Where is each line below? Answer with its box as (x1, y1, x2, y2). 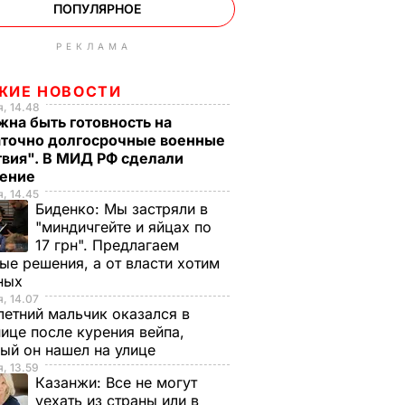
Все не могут (106, 373, 197, 391)
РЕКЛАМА (56, 41, 132, 52)
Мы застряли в (104, 200, 208, 218)
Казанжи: (35, 373, 106, 391)
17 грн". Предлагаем (35, 236, 179, 254)
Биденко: (35, 200, 104, 218)
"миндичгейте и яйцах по (35, 218, 212, 236)
